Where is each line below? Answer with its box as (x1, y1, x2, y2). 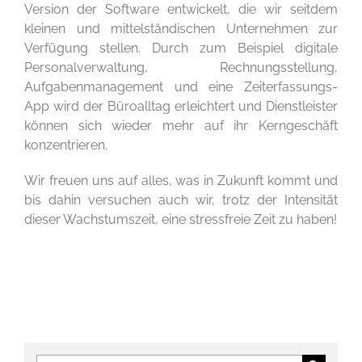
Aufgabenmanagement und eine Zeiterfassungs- (24, 78, 338, 95)
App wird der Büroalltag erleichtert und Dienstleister (24, 98, 338, 114)
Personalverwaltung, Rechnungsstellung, (24, 59, 338, 75)
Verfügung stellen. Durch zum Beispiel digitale (24, 40, 338, 56)
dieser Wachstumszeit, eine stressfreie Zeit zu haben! (24, 211, 337, 227)
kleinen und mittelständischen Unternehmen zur (24, 20, 338, 36)
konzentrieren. (24, 137, 107, 153)
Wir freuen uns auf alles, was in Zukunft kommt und (24, 172, 338, 188)
